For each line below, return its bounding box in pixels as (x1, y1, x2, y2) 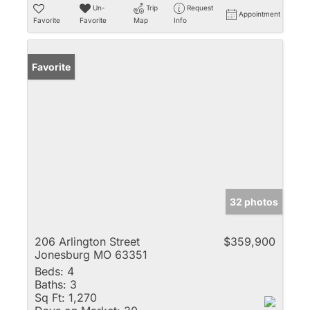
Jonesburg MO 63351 (35, 248, 147, 262)
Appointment (239, 9, 280, 18)
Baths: (35, 277, 66, 292)
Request (186, 3, 213, 12)
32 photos (230, 196, 278, 208)
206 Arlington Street (35, 235, 140, 249)
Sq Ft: (35, 291, 65, 305)
